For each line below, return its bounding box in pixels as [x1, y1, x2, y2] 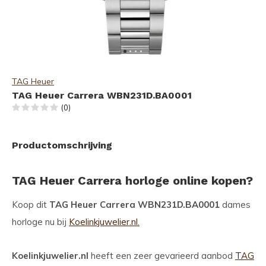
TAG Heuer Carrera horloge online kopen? [12, 173, 253, 188]
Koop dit [12, 199, 49, 210]
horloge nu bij [12, 216, 69, 227]
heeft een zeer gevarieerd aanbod [88, 250, 235, 261]
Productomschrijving [12, 140, 112, 151]
